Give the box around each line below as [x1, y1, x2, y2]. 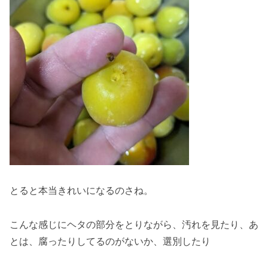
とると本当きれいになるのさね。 [10, 184, 153, 197]
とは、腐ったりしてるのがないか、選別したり [10, 235, 211, 248]
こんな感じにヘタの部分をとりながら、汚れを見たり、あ [10, 218, 258, 231]
